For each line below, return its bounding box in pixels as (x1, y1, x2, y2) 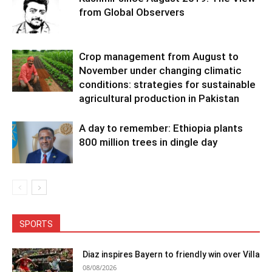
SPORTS (19, 219, 53, 229)
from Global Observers (79, 6, 185, 18)
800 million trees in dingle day (79, 136, 217, 148)
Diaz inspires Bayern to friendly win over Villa (83, 250, 260, 259)
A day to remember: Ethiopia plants (79, 122, 243, 134)
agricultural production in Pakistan (79, 92, 239, 104)
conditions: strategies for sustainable (79, 78, 256, 90)
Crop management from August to (79, 50, 239, 63)
